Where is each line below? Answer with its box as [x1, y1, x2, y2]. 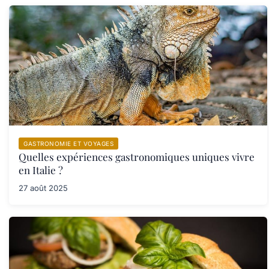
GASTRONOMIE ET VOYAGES [23, 140, 113, 148]
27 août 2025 [19, 183, 68, 193]
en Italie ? [19, 163, 63, 177]
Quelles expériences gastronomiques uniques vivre [19, 150, 255, 164]
